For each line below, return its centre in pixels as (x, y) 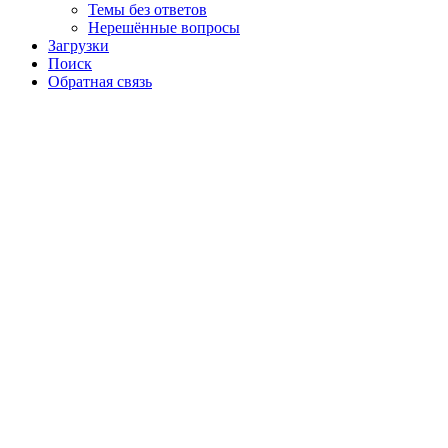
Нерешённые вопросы (164, 28)
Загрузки (78, 46)
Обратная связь (100, 82)
